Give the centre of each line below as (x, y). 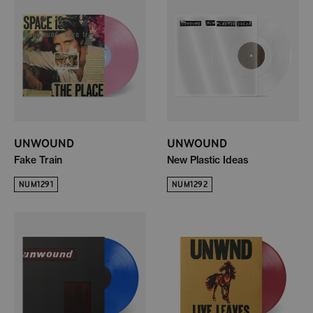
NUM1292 (190, 184)
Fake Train (38, 160)
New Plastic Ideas (208, 160)
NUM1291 (36, 184)
